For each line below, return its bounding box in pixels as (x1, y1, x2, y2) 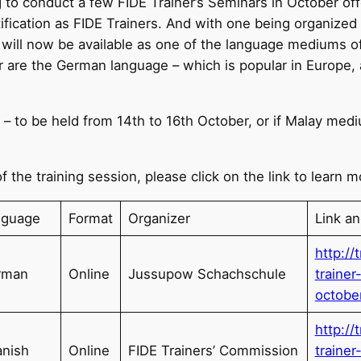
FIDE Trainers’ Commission (127, 342, 298, 359)
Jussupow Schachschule (127, 265, 286, 282)
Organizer (127, 210, 190, 226)
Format (68, 210, 113, 226)
